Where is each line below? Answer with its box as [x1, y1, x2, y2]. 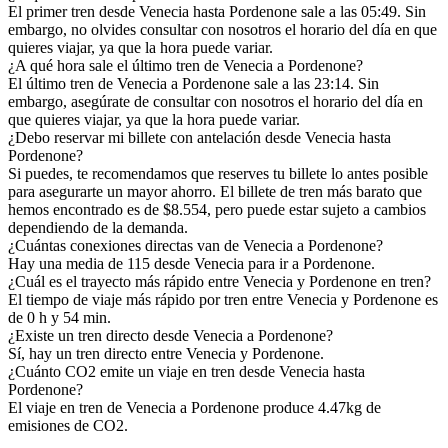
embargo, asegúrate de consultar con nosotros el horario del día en [8, 92, 423, 110]
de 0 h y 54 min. [8, 308, 111, 326]
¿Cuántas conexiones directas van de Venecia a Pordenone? [8, 236, 383, 254]
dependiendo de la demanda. [8, 218, 188, 236]
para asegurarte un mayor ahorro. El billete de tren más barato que [8, 182, 422, 200]
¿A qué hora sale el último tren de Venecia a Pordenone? [8, 56, 363, 74]
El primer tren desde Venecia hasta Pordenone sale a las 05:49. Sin [8, 2, 426, 20]
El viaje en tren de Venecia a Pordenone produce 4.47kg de [8, 398, 381, 416]
